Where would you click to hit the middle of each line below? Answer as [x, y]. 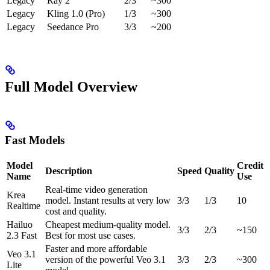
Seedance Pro [73, 27]
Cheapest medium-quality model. [108, 225]
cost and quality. [76, 212]
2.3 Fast [22, 236]
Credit [250, 166]
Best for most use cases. [90, 236]
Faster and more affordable [96, 249]
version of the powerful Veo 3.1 [105, 260]
